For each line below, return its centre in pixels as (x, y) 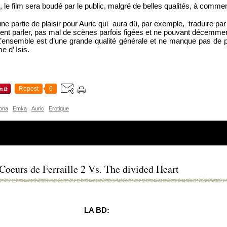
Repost (29, 89)
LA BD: (97, 211)
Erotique (59, 109)
